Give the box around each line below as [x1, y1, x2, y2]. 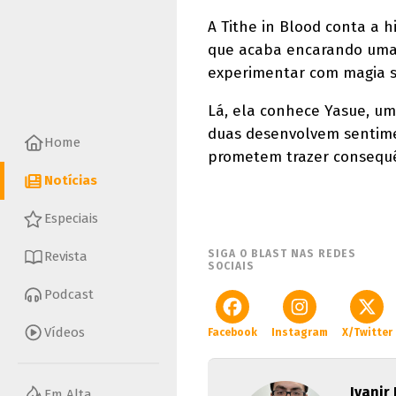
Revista [44, 248, 88, 265]
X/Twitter [341, 326, 392, 339]
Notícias [44, 172, 97, 189]
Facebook [208, 326, 257, 339]
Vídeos [44, 324, 85, 341]
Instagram [271, 326, 328, 339]
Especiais [44, 210, 98, 227]
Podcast [44, 286, 94, 303]
